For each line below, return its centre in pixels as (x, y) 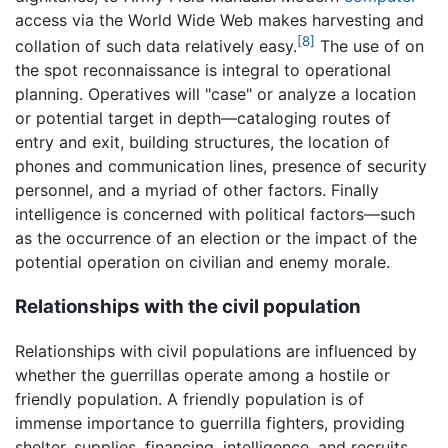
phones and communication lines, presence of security (221, 165)
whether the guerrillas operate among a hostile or (202, 375)
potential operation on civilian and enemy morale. (202, 261)
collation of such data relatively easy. (156, 45)
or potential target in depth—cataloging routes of (203, 117)
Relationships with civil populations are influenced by (216, 351)
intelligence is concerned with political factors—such (215, 213)
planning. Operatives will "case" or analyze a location (215, 93)
